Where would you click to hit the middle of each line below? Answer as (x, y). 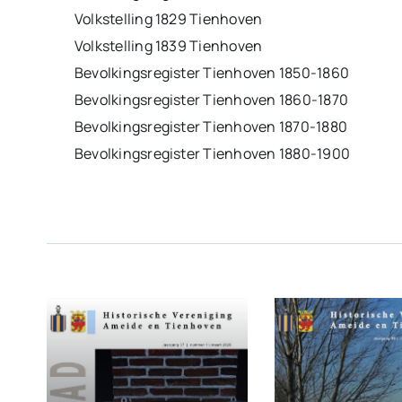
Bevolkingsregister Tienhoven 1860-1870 (211, 99)
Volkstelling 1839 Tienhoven (168, 45)
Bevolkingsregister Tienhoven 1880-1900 (212, 153)
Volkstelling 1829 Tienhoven (168, 18)
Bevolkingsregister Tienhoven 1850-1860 (211, 72)
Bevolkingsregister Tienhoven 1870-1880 (210, 126)
